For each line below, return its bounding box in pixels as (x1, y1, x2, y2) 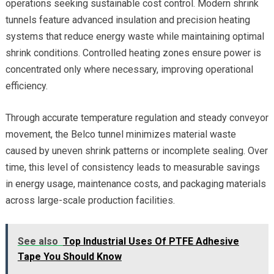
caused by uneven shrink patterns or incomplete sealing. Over (5, 145, 268, 157)
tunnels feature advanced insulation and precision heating (5, 14, 250, 26)
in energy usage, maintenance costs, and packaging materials (5, 178, 266, 190)
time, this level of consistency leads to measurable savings (5, 161, 260, 174)
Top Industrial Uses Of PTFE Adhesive (62, 235, 239, 248)
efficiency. (5, 80, 48, 92)
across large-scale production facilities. (5, 194, 175, 207)
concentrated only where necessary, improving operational (5, 64, 253, 76)
